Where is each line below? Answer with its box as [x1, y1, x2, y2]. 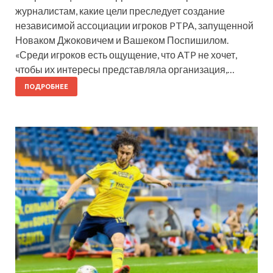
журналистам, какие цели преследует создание [15, 4, 225, 16]
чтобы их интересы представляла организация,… [15, 63, 235, 75]
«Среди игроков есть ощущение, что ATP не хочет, [15, 48, 237, 60]
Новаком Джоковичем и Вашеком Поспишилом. [15, 34, 229, 46]
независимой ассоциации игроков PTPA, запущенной [15, 19, 253, 31]
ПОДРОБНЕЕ [24, 82, 68, 90]
